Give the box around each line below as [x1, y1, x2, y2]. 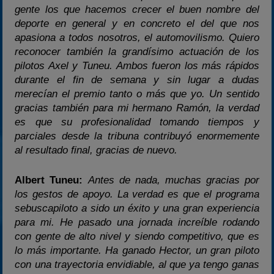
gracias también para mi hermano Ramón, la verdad [15, 102, 259, 114]
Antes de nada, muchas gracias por [87, 174, 259, 186]
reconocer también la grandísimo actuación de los [15, 46, 259, 58]
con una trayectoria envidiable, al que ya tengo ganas [15, 258, 259, 270]
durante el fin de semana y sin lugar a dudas [15, 74, 259, 86]
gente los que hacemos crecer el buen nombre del [15, 4, 259, 16]
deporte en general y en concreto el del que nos [15, 18, 259, 30]
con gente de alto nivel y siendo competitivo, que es [15, 230, 259, 242]
